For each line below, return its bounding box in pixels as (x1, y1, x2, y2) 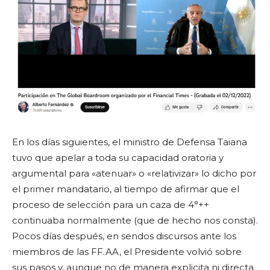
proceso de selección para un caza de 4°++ (12, 198, 209, 210)
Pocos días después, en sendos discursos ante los (12, 230, 236, 242)
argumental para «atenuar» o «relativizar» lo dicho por (12, 167, 256, 179)
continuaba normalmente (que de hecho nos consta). (12, 214, 258, 226)
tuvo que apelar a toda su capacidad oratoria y (12, 151, 224, 163)
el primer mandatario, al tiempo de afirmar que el (12, 183, 239, 195)
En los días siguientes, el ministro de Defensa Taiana (12, 136, 247, 148)
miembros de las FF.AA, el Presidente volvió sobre (12, 245, 242, 257)
